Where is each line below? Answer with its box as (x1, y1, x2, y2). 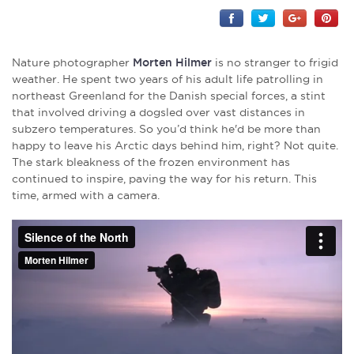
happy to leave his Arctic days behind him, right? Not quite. (12, 139, 338, 153)
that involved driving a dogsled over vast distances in (12, 106, 305, 119)
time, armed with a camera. (12, 189, 160, 202)
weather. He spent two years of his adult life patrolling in (12, 73, 323, 86)
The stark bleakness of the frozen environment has (12, 156, 290, 169)
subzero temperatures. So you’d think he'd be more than (12, 122, 321, 136)
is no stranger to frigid (212, 56, 338, 70)
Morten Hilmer (133, 56, 212, 70)
